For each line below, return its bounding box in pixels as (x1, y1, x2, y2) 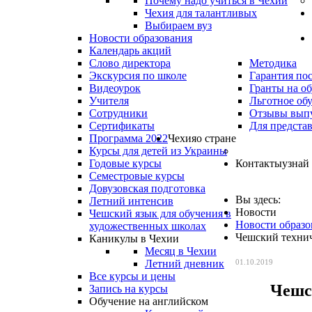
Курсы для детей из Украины (89, 145, 227, 157)
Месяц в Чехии (145, 245, 217, 257)
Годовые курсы (89, 157, 162, 169)
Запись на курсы (89, 283, 168, 295)
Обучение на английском (89, 295, 208, 307)
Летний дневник (145, 258, 224, 270)
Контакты (235, 157, 282, 169)
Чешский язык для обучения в (89, 208, 231, 219)
